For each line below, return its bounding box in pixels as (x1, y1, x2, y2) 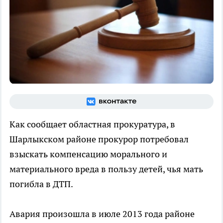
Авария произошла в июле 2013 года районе (9, 208, 195, 220)
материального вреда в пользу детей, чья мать (9, 163, 203, 175)
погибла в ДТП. (9, 178, 73, 190)
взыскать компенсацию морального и (9, 148, 167, 160)
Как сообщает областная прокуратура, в (9, 118, 175, 130)
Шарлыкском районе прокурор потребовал (9, 133, 189, 145)
